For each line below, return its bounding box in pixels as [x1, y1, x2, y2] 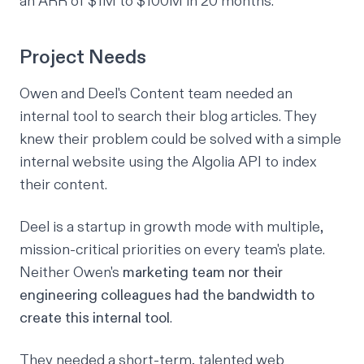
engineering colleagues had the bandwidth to [19, 285, 314, 305]
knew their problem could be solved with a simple [19, 129, 341, 149]
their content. [19, 175, 107, 194]
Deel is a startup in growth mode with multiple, [19, 217, 323, 236]
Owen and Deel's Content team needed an [19, 84, 292, 103]
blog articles [199, 106, 279, 126]
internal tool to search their [19, 106, 199, 126]
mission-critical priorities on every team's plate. [19, 240, 325, 259]
